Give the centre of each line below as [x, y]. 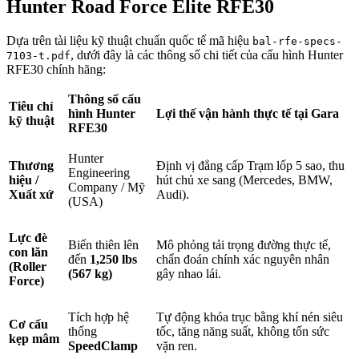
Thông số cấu [105, 99]
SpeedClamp [103, 346]
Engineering [99, 173]
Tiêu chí [31, 107]
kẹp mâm [34, 339]
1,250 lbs [113, 260]
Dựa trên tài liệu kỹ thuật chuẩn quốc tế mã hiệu [129, 41]
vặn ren [175, 346]
